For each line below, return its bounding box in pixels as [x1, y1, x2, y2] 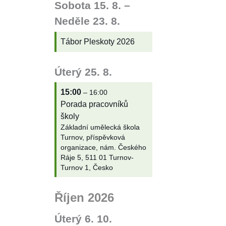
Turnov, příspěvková [60, 133, 125, 141]
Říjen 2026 [54, 190, 114, 204]
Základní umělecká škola [60, 123, 140, 131]
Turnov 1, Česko [60, 163, 113, 172]
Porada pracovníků [60, 99, 128, 108]
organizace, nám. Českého [60, 143, 146, 151]
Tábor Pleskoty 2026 [60, 37, 135, 46]
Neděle [54, 15, 90, 27]
